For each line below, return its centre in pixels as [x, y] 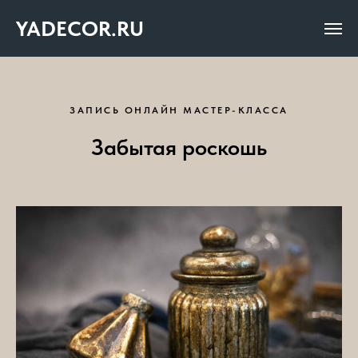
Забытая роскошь [179, 147]
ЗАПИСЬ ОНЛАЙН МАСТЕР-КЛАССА [179, 110]
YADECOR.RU [80, 28]
